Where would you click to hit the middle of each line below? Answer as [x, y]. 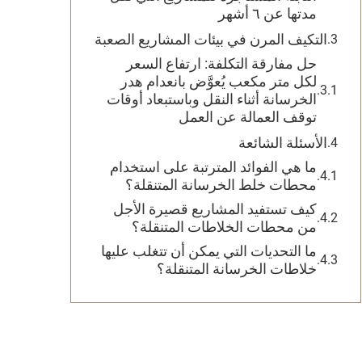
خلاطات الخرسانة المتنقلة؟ [237, 269]
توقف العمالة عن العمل [248, 117]
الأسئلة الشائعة [283, 143]
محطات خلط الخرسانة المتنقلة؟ [221, 185]
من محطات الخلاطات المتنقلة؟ [224, 227]
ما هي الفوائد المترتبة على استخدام [213, 167]
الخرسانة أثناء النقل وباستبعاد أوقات [212, 99]
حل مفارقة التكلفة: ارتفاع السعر [221, 63]
